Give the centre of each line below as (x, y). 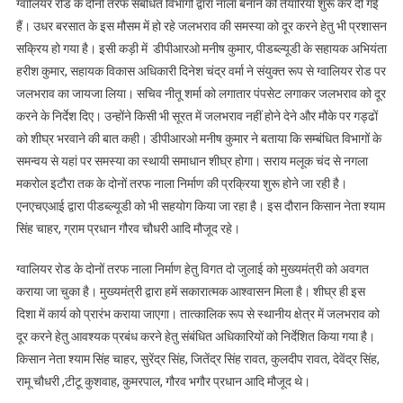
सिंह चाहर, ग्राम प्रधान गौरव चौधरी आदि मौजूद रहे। (128, 228)
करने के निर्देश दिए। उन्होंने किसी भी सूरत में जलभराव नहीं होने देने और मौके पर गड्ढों (197, 116)
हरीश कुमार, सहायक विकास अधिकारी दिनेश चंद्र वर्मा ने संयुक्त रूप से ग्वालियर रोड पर (201, 71)
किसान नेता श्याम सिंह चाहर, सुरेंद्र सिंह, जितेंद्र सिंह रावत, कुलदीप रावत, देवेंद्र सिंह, (197, 358)
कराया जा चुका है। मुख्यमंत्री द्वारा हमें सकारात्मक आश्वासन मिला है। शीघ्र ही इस (190, 291)
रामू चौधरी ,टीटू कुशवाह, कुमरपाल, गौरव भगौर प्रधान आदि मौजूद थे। (163, 381)
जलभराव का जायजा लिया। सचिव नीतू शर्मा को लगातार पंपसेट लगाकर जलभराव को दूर (201, 93)
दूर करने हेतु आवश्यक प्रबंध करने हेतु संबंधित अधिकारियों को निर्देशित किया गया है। (195, 336)
